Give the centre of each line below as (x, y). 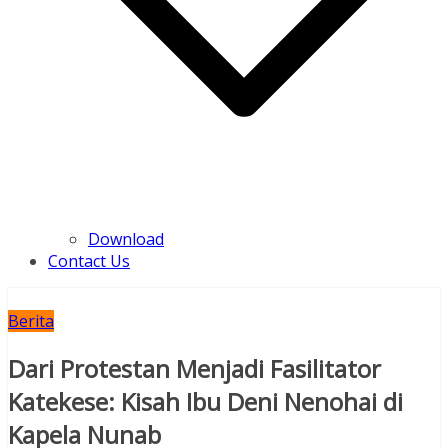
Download (126, 239)
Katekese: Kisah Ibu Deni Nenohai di (205, 402)
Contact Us (89, 261)
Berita (31, 321)
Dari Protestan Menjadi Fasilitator (194, 369)
